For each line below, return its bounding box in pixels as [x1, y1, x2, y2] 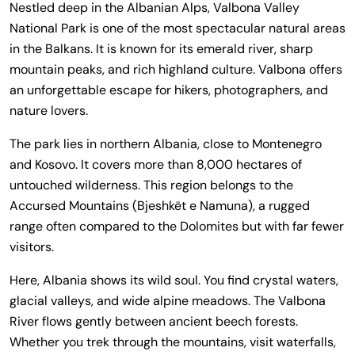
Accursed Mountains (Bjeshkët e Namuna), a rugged [10, 197, 310, 214]
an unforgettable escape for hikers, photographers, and [10, 82, 328, 98]
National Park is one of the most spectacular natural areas [10, 20, 345, 36]
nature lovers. [10, 102, 88, 119]
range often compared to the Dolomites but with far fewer [10, 218, 344, 235]
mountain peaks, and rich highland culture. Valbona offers [10, 61, 342, 78]
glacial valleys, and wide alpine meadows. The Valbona [10, 292, 326, 309]
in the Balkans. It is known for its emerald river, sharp [10, 40, 313, 57]
